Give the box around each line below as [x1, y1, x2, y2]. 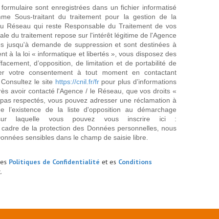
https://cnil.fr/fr [55, 78, 99, 86]
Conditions [118, 157, 152, 166]
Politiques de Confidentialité [9, 157, 100, 166]
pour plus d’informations [99, 78, 177, 86]
